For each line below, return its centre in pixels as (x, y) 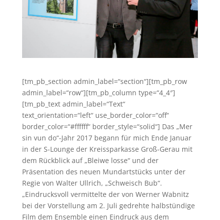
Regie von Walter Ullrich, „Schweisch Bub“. (92, 183)
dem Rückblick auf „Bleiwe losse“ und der (90, 160)
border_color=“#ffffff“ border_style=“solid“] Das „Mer (107, 126)
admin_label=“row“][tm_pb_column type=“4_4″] (98, 93)
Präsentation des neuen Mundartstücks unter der (104, 172)
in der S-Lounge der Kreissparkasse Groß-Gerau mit (107, 149)
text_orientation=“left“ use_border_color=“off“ (95, 115)
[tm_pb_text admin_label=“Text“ (73, 104)
